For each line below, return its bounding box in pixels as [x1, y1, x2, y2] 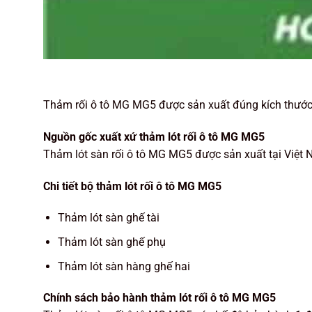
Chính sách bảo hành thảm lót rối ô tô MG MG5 [43, 291, 276, 305]
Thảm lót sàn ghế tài [57, 211, 159, 225]
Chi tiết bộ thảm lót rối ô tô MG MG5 [43, 179, 221, 193]
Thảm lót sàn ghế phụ [57, 235, 166, 249]
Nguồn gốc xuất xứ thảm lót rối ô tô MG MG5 [43, 130, 265, 143]
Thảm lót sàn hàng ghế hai [57, 259, 190, 273]
